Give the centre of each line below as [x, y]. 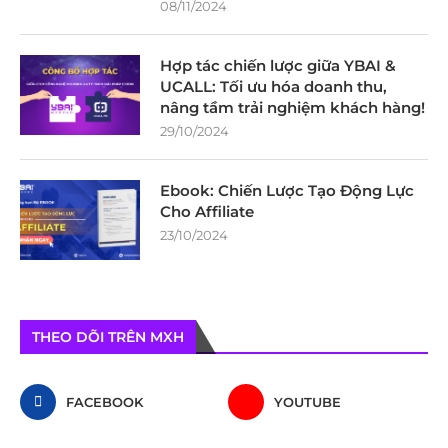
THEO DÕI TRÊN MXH [108, 336]
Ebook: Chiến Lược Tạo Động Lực [287, 190]
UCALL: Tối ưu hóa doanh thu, [273, 86]
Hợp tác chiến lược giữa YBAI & [278, 65]
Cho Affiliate [207, 211]
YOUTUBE [308, 401]
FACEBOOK [104, 401]
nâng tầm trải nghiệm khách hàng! [292, 107]
